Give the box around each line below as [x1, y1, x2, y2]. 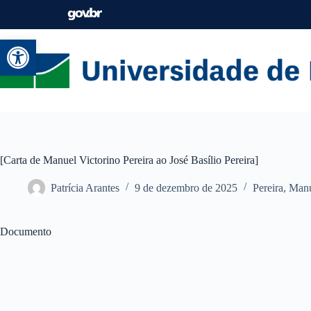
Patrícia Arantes [51, 181, 119, 194]
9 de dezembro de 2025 [135, 181, 237, 194]
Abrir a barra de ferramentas [6, 33, 258, 58]
